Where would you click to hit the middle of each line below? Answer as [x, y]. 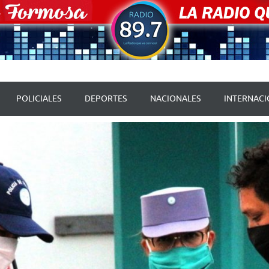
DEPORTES [106, 99]
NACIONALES [175, 99]
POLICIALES [39, 99]
